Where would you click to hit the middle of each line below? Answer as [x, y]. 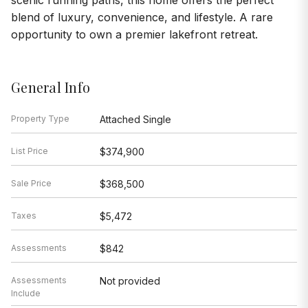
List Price [30, 151]
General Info [51, 87]
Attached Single [135, 120]
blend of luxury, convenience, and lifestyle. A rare [142, 18]
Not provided [130, 281]
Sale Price [31, 184]
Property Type [40, 119]
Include [26, 294]
